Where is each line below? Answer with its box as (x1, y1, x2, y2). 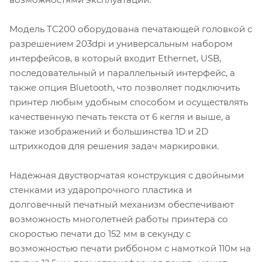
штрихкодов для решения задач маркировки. (9, 140, 219, 152)
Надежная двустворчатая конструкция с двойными (9, 170, 244, 181)
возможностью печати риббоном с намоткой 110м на (9, 243, 251, 254)
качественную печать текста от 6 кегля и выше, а (9, 111, 230, 123)
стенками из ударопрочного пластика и (9, 184, 192, 196)
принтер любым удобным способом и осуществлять (9, 96, 248, 108)
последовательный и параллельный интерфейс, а (9, 67, 235, 79)
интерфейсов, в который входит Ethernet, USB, (9, 53, 221, 64)
